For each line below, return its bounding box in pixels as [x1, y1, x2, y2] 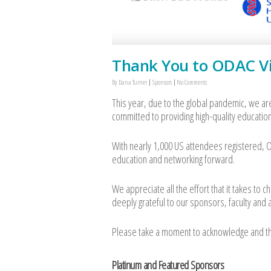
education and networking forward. [112, 152, 235, 167]
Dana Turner [119, 77, 147, 87]
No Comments [177, 77, 207, 87]
